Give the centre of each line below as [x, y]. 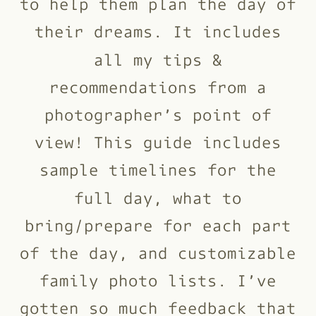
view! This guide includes [158, 142]
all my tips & [158, 59]
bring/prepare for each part [158, 225]
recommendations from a [158, 86]
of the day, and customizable [158, 253]
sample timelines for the [158, 169]
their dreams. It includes [158, 31]
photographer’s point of [158, 114]
